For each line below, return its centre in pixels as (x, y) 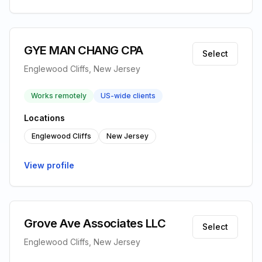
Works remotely (59, 96)
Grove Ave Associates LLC (95, 223)
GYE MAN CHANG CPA (84, 50)
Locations (44, 118)
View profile (49, 165)
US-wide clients (128, 96)
